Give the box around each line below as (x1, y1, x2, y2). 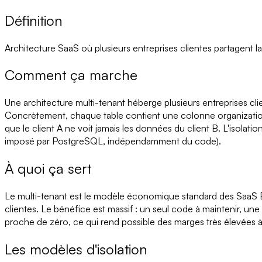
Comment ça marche (5, 66, 137, 84)
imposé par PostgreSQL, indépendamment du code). (5, 135, 221, 147)
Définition (5, 11, 63, 29)
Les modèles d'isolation (5, 240, 147, 258)
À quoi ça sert (5, 160, 91, 178)
